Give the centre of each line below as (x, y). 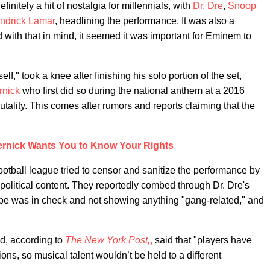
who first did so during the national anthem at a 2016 (132, 91)
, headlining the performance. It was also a (145, 21)
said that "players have (202, 240)
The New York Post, (108, 240)
